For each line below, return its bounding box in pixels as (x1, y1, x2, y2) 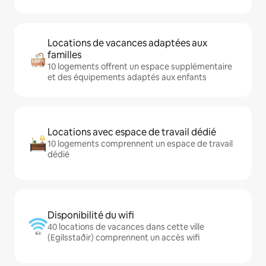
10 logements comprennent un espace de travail (47, 138, 233, 150)
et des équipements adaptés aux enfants (47, 72, 207, 83)
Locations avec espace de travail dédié (47, 126, 216, 139)
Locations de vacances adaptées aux (47, 37, 207, 50)
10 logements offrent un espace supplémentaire (47, 61, 232, 72)
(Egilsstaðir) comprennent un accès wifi (47, 232, 199, 243)
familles (47, 49, 81, 62)
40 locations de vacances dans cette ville (47, 221, 204, 233)
